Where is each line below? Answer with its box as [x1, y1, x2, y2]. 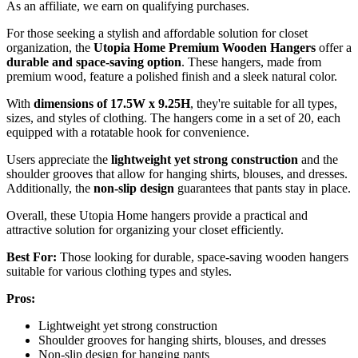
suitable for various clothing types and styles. [6, 265, 232, 279]
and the [298, 153, 338, 167]
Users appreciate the [6, 153, 111, 167]
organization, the [6, 41, 93, 55]
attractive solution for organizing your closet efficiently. [6, 223, 284, 237]
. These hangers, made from [181, 55, 321, 70]
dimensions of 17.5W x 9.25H [34, 97, 190, 111]
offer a [316, 41, 352, 55]
